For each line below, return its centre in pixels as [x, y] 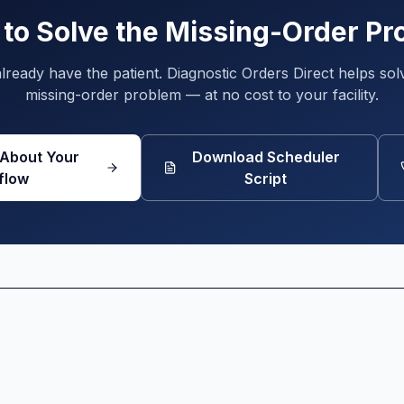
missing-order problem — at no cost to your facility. [202, 95]
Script [266, 179]
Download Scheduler [266, 157]
